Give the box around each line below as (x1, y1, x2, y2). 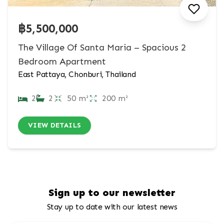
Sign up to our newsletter (48, 186, 175, 198)
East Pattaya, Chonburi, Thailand (18, 69, 136, 79)
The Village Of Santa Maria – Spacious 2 (18, 42, 186, 53)
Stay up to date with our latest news (46, 202, 177, 211)
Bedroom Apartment (18, 56, 106, 67)
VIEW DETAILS (28, 121, 81, 129)
